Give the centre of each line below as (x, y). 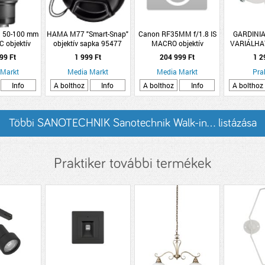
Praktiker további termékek (132, 164)
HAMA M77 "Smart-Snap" (88, 34)
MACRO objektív (177, 43)
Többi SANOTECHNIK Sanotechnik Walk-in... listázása (132, 123)
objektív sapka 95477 (88, 43)
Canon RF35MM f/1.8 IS (177, 34)
